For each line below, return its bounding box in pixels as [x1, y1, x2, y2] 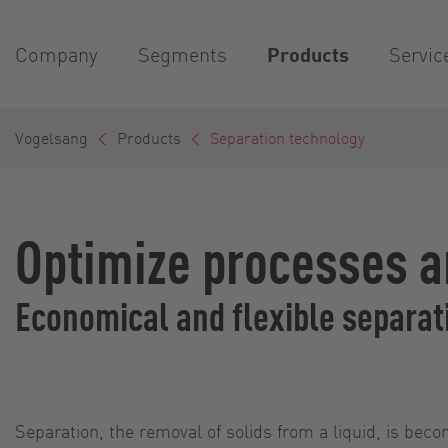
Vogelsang [15, 127, 88, 148]
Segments [138, 40, 227, 67]
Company [15, 40, 98, 67]
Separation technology [210, 127, 365, 148]
